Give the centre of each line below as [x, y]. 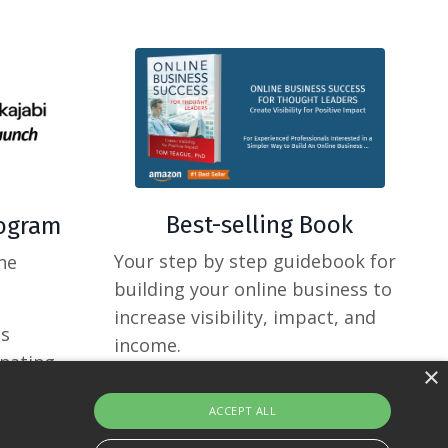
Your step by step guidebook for [254, 260]
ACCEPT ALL [242, 410]
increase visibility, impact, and [244, 316]
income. [147, 344]
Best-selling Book [260, 224]
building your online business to [252, 288]
